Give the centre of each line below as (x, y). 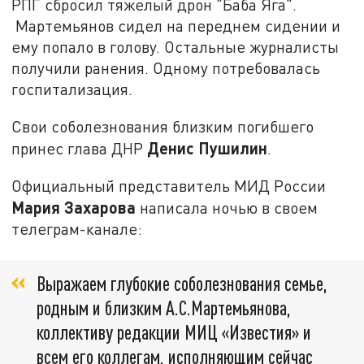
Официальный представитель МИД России (169, 185)
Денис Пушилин (208, 147)
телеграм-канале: (77, 228)
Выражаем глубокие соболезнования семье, (182, 283)
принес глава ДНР (80, 148)
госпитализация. (72, 89)
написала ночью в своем (227, 207)
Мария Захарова (74, 207)
